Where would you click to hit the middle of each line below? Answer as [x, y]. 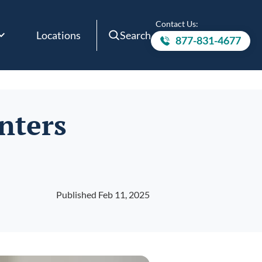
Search [135, 35]
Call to [215, 46]
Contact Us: [177, 23]
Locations [58, 35]
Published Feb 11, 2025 [103, 195]
